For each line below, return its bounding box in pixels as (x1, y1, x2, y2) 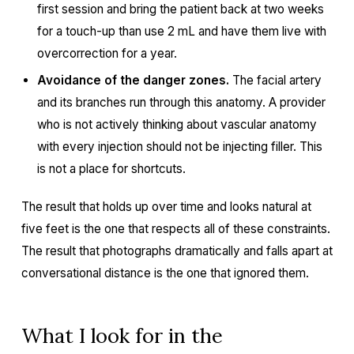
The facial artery (228, 73, 322, 88)
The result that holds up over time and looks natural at (21, 199, 311, 214)
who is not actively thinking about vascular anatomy (36, 117, 317, 132)
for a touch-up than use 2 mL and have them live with (36, 24, 326, 39)
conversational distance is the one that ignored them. (21, 265, 309, 281)
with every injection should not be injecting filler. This (36, 139, 322, 154)
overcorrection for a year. (36, 46, 177, 61)
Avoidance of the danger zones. (36, 73, 229, 88)
